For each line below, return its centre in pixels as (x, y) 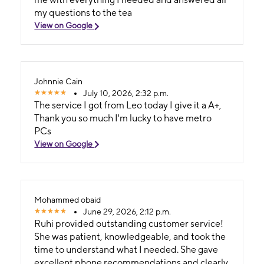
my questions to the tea (83, 12)
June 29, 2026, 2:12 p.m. (127, 211)
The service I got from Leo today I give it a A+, (128, 105)
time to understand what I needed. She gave (126, 249)
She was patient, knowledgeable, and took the (130, 236)
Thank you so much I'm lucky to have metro (123, 118)
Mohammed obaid (68, 199)
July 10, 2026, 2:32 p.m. (126, 93)
